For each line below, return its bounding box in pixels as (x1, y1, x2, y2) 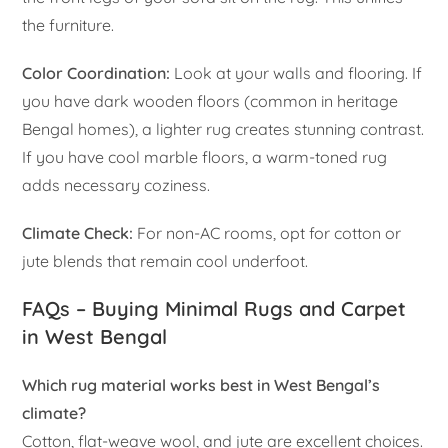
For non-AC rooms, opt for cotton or (133, 223, 402, 244)
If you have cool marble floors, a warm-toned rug (22, 147, 388, 168)
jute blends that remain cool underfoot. (22, 251, 309, 272)
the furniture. (22, 15, 115, 36)
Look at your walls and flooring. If (170, 63, 423, 84)
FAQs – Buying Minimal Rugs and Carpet (22, 296, 407, 322)
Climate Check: (22, 223, 134, 244)
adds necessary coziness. (22, 175, 211, 196)
